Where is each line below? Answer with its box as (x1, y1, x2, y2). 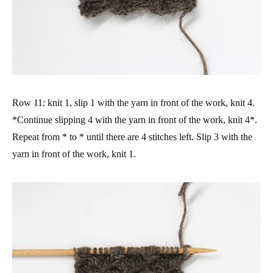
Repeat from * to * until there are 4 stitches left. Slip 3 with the (12, 132, 252, 142)
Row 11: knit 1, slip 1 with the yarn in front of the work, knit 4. (12, 97, 255, 108)
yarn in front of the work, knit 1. (12, 149, 136, 159)
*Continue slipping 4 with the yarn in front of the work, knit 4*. (12, 115, 257, 125)
